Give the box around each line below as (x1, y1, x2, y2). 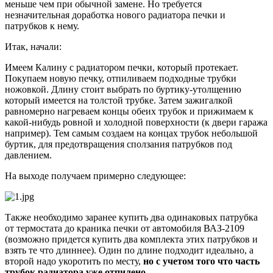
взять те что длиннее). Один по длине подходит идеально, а (5, 245, 253, 256)
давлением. (5, 150, 52, 161)
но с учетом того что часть (143, 256, 260, 267)
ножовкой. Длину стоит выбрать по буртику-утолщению (5, 84, 241, 95)
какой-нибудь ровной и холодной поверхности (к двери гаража (5, 117, 268, 128)
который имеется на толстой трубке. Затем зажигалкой (5, 95, 233, 106)
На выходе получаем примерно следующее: (5, 171, 186, 182)
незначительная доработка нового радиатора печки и (5, 10, 225, 21)
